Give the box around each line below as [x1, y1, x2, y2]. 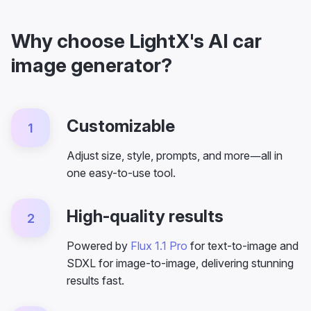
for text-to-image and [187, 239, 299, 253]
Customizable [67, 116, 175, 136]
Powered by [67, 239, 131, 253]
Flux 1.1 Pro [131, 239, 187, 253]
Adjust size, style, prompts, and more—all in [67, 149, 283, 162]
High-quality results [67, 206, 224, 226]
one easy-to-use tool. [67, 166, 176, 180]
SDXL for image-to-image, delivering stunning [67, 256, 294, 270]
